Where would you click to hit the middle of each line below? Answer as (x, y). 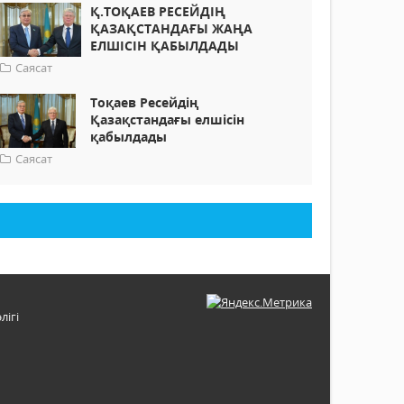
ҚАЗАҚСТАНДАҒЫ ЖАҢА (172, 29)
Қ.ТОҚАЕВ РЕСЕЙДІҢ (158, 12)
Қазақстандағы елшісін (168, 120)
